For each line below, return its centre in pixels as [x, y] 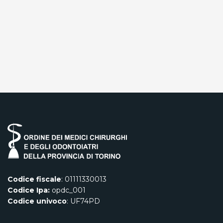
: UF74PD [83, 201]
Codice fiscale [34, 179]
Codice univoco [37, 201]
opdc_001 [68, 190]
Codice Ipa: [29, 190]
